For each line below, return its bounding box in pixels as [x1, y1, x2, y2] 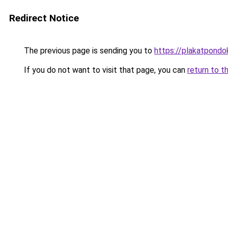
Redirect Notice [9, 12, 79, 24]
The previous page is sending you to [22, 46, 154, 55]
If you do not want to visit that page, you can [22, 65, 187, 75]
